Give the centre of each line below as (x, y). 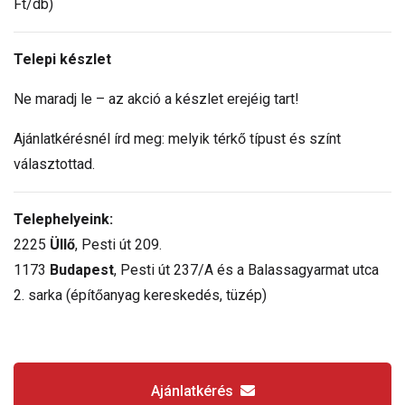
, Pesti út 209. (118, 245)
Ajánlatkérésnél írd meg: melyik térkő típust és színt (177, 139)
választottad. (54, 165)
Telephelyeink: (63, 220)
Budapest (82, 270)
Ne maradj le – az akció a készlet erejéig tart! (156, 99)
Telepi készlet (62, 60)
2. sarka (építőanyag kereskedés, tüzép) (140, 296)
